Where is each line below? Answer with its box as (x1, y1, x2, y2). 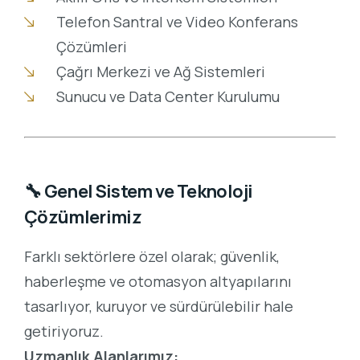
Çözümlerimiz (24, 205, 142, 230)
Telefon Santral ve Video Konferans (55, 12, 298, 32)
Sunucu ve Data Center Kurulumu (55, 87, 280, 107)
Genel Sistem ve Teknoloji (43, 179, 253, 204)
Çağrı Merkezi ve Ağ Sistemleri (55, 62, 265, 82)
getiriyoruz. (24, 321, 104, 342)
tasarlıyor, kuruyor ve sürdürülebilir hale (24, 297, 293, 317)
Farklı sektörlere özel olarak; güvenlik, (24, 247, 280, 267)
